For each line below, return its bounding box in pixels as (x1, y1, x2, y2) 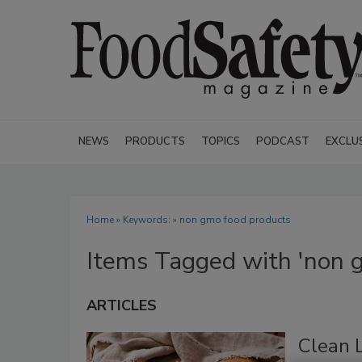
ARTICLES (86, 296, 157, 315)
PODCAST (256, 134, 309, 149)
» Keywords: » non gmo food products (114, 213, 291, 226)
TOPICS (201, 134, 240, 149)
